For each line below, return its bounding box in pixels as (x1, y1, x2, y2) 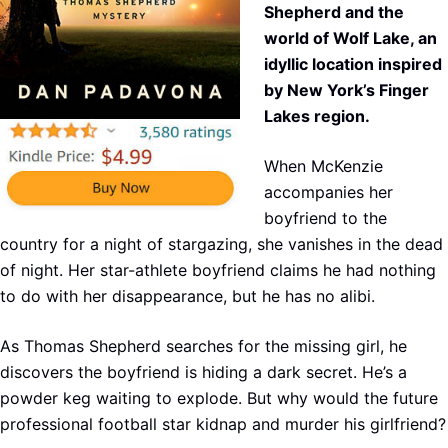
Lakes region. (264, 105, 370, 126)
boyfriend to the (264, 207, 387, 228)
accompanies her (264, 181, 393, 202)
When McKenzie (264, 155, 383, 176)
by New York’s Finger (264, 79, 429, 100)
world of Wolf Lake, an (264, 27, 437, 48)
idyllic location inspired (264, 53, 442, 74)
